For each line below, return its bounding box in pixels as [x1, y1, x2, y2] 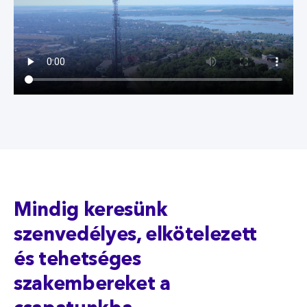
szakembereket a [14, 275, 171, 295]
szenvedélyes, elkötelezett [14, 226, 257, 246]
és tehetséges [14, 251, 141, 271]
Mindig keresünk [14, 201, 168, 221]
